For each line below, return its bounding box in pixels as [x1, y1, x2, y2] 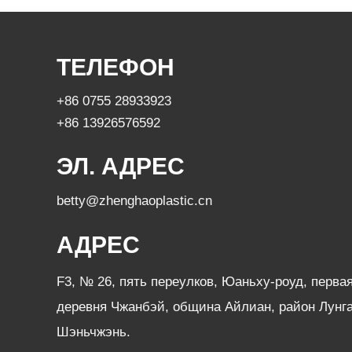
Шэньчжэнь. [57, 324, 130, 339]
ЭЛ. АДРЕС [57, 153, 185, 179]
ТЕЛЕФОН [57, 54, 174, 80]
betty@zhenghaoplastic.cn [57, 193, 212, 208]
